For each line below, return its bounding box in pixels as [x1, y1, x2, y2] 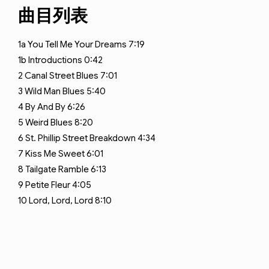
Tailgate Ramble [25, 164, 89, 175]
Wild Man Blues [25, 86, 85, 97]
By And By [25, 101, 65, 112]
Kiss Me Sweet [25, 148, 85, 159]
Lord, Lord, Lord [29, 195, 93, 206]
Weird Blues [25, 117, 73, 128]
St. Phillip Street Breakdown [25, 133, 136, 144]
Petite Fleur [25, 180, 70, 190]
